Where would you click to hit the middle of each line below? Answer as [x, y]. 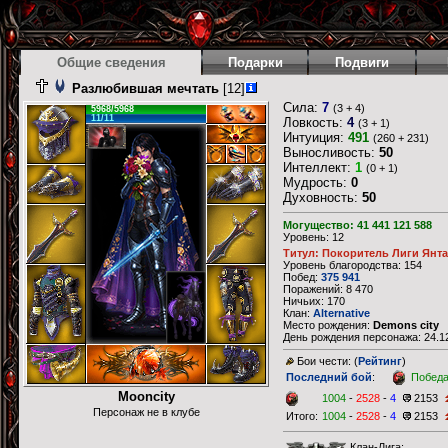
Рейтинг [380, 361]
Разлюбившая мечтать [145, 88]
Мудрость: [317, 182]
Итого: [302, 416]
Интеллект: [319, 167]
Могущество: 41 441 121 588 [357, 225]
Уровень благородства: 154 [352, 265]
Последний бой [329, 377]
